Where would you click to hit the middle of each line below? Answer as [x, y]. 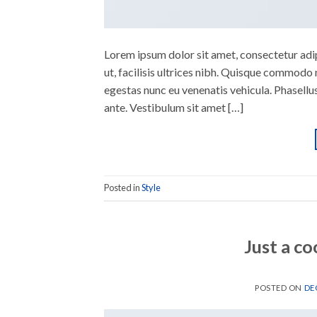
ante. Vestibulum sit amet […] [174, 107]
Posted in [123, 188]
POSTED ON [279, 287]
